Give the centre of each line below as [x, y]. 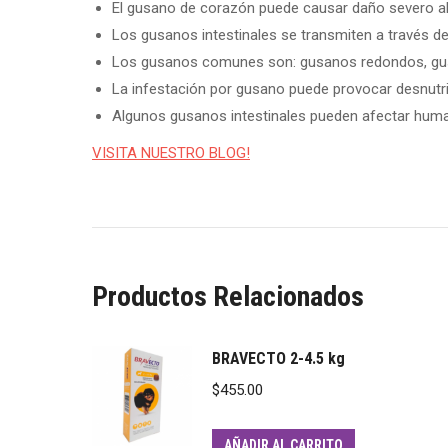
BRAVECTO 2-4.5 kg [278, 358]
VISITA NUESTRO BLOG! [171, 153]
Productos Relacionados [228, 296]
